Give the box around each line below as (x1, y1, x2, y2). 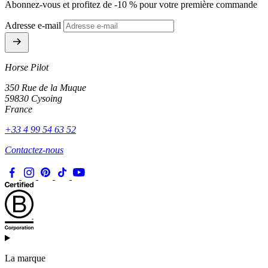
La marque (5, 253, 45, 264)
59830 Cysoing (5, 93, 62, 104)
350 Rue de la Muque (5, 83, 86, 93)
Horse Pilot (5, 62, 48, 73)
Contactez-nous (5, 145, 63, 156)
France (5, 104, 32, 115)
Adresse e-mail (5, 20, 61, 31)
